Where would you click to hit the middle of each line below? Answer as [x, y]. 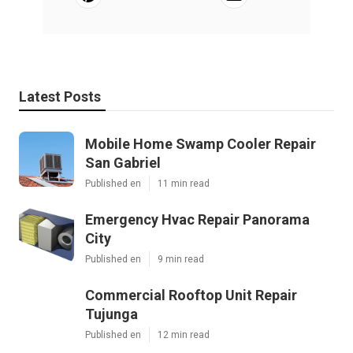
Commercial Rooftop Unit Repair [191, 295]
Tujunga [111, 314]
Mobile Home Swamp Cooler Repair [201, 144]
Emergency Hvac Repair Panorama [197, 220]
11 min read [184, 184]
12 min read [184, 335]
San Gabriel [123, 163]
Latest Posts [60, 97]
